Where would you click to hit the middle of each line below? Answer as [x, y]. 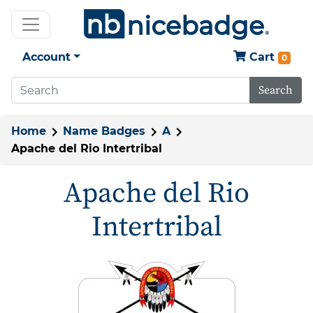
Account [46, 57]
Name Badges [104, 131]
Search [276, 90]
